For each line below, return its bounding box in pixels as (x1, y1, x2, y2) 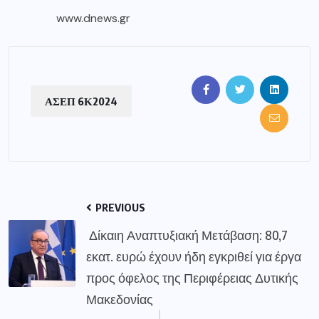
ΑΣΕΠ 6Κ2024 (45, 95, 117, 108)
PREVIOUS (93, 200, 145, 214)
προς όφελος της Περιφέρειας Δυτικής (86, 268, 298, 286)
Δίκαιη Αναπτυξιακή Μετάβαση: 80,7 (86, 226, 288, 243)
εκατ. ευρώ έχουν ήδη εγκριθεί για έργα (86, 247, 301, 264)
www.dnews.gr (56, 10, 130, 26)
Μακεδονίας (86, 290, 153, 307)
